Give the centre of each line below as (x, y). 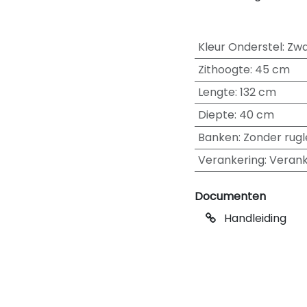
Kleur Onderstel (240, 47)
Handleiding (254, 218)
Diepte (216, 115)
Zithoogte (224, 70)
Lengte (216, 92)
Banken (218, 137)
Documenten (230, 196)
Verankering (231, 160)
